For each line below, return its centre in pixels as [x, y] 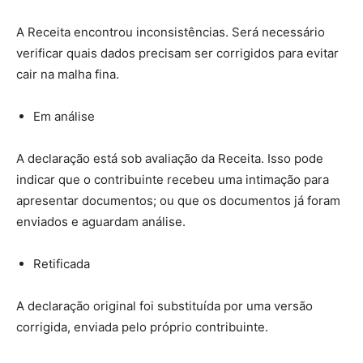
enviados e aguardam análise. [101, 221]
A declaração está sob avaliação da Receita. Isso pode [170, 158]
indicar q [41, 179]
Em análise [64, 116]
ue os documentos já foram [263, 200]
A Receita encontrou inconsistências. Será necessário [171, 32]
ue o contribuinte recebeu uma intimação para [197, 179]
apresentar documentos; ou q [100, 200]
